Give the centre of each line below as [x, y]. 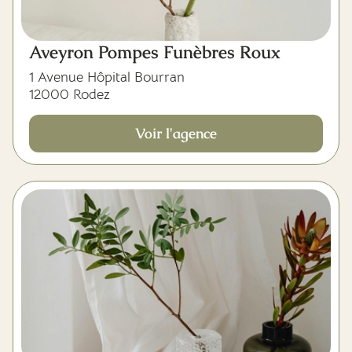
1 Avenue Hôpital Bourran [107, 77]
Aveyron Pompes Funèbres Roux [155, 52]
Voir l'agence [176, 133]
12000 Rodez [70, 94]
